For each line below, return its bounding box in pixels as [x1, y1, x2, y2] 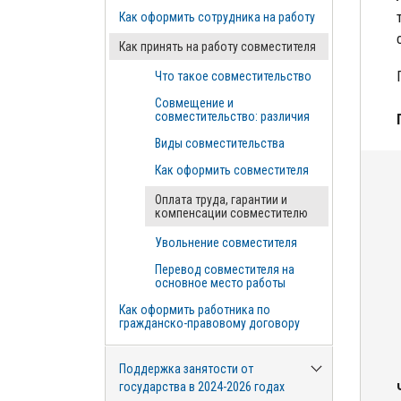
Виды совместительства [155, 136, 285, 150]
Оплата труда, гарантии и [155, 192, 287, 207]
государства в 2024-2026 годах [119, 380, 285, 394]
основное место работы [155, 276, 286, 290]
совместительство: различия [155, 109, 310, 124]
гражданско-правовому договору [119, 316, 300, 330]
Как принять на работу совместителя [119, 39, 316, 54]
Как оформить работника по [119, 303, 270, 317]
